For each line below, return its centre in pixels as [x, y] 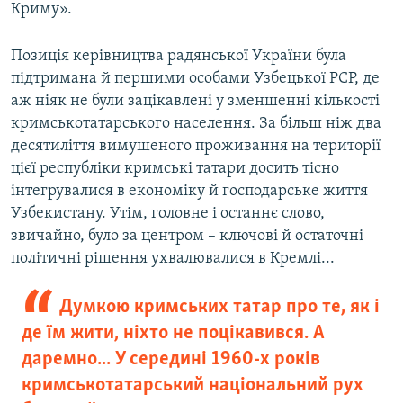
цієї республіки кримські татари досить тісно [175, 169]
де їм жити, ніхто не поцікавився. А [173, 334]
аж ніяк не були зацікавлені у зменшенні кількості [195, 102]
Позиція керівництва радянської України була [179, 57]
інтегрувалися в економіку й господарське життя [189, 192]
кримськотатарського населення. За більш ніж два [196, 124]
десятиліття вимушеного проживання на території [196, 147]
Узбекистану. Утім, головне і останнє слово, [168, 214]
